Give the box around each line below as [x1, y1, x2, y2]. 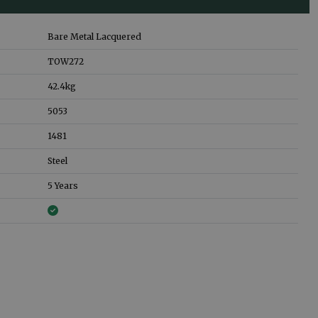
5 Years [48, 180, 78, 191]
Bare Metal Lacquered [48, 31, 141, 42]
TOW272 [48, 55, 84, 67]
